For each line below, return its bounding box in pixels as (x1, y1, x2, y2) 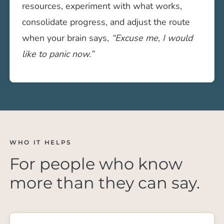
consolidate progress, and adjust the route (22, 15, 190, 28)
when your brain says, (22, 31, 112, 44)
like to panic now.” (22, 47, 94, 60)
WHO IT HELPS (9, 138, 72, 146)
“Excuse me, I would (111, 31, 193, 44)
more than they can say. (9, 172, 200, 192)
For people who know (9, 153, 183, 173)
